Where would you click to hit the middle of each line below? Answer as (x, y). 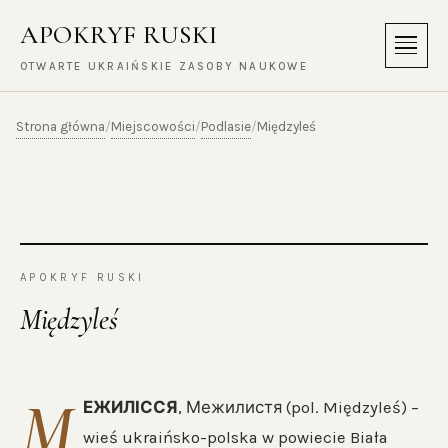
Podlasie (226, 126)
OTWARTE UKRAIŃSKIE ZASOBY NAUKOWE (164, 67)
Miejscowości (153, 126)
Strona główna (60, 126)
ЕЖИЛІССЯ (130, 408)
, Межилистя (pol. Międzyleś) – (298, 408)
